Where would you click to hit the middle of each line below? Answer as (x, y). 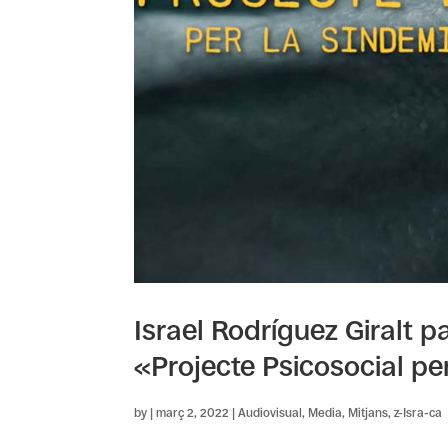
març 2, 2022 (193, 413)
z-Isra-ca (418, 413)
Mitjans (368, 413)
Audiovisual (270, 413)
